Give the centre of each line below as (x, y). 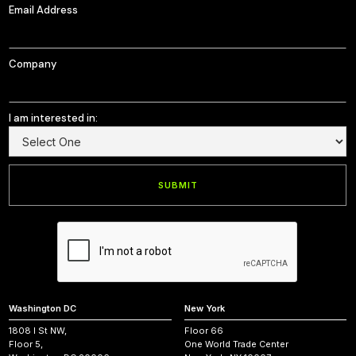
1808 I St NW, (38, 331)
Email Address (43, 10)
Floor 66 (203, 331)
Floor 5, (26, 344)
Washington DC (43, 309)
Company (33, 64)
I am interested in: (53, 118)
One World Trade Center (236, 344)
